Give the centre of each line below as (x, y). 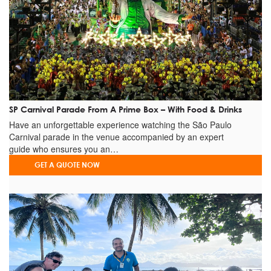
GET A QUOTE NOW (67, 165)
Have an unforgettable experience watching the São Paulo (120, 124)
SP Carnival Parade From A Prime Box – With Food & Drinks (126, 109)
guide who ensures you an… (64, 149)
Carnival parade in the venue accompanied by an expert (116, 136)
